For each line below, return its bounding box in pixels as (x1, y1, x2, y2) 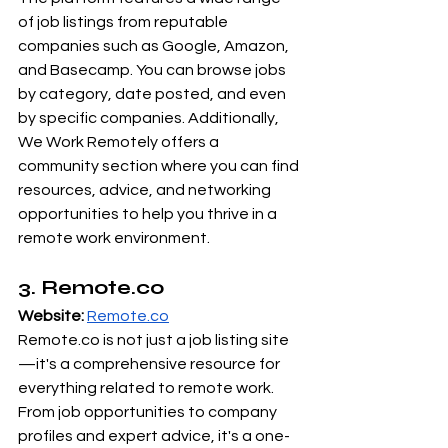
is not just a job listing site (100, 331, 289, 348)
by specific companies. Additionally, (18, 109, 282, 126)
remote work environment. (18, 229, 210, 246)
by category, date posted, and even (18, 85, 289, 102)
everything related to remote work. (18, 379, 277, 396)
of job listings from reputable (18, 13, 231, 30)
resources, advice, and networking (18, 181, 274, 198)
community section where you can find (18, 157, 302, 174)
